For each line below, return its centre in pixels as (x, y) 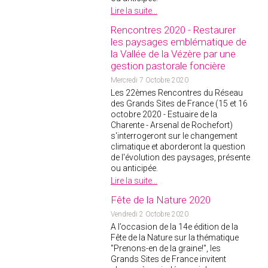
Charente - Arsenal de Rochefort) (172, 125)
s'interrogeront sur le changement (174, 136)
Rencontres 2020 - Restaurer (173, 30)
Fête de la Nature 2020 (161, 200)
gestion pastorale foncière (168, 66)
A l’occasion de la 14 (149, 227)
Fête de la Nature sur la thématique (175, 237)
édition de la (215, 227)
